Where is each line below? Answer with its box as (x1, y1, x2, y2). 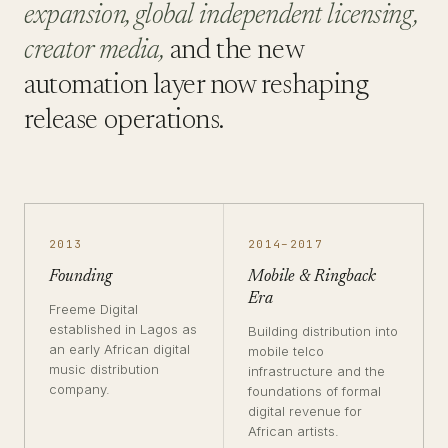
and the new (164, 37, 304, 65)
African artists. (248, 423, 339, 439)
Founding (49, 269, 112, 286)
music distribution (49, 361, 159, 377)
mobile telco (248, 343, 324, 359)
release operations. (24, 107, 225, 135)
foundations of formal (248, 383, 381, 399)
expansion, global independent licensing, (24, 2, 418, 30)
